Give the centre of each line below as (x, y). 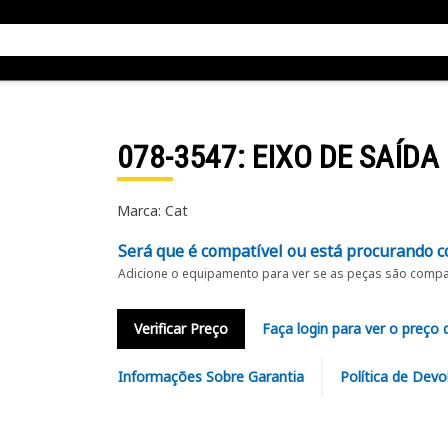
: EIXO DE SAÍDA (337, 157)
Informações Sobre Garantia (210, 376)
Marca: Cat (152, 210)
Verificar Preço (180, 328)
